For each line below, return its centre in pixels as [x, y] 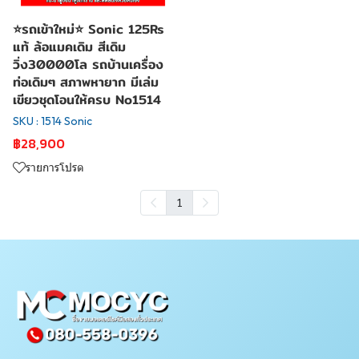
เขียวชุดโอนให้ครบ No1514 [87, 99]
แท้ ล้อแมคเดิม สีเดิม [69, 46]
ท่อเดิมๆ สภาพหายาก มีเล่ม [86, 82]
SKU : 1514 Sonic [52, 121]
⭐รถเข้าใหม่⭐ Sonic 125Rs [88, 29]
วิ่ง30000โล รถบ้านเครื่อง [88, 64]
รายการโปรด [55, 167]
